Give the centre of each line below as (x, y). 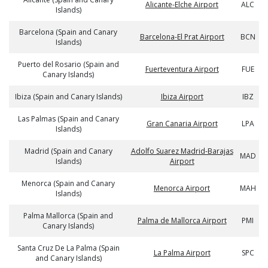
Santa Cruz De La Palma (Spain (68, 248)
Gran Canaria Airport (182, 124)
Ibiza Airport (182, 97)
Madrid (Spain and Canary (68, 151)
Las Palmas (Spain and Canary (68, 119)
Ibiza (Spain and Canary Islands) (68, 97)
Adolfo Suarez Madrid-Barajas (182, 151)
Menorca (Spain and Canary (68, 183)
